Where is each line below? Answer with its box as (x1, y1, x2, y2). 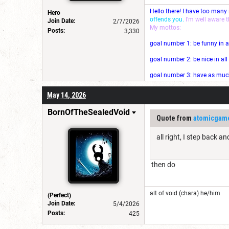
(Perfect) (48, 191, 71, 199)
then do (150, 160, 175, 169)
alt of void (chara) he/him (150, 189, 220, 197)
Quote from (156, 113, 193, 122)
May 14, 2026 (47, 90, 86, 99)
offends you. (150, 15, 184, 23)
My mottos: (150, 24, 181, 31)
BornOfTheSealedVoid (48, 107, 130, 117)
